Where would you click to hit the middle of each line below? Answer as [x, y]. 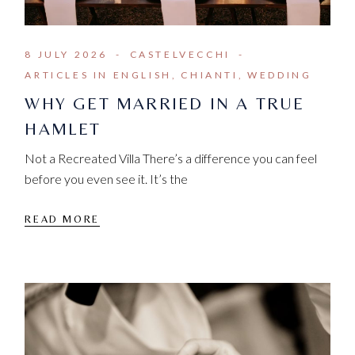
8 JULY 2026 [66, 55]
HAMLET [63, 129]
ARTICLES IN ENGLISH [98, 75]
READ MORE [62, 219]
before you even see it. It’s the [107, 179]
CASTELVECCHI [180, 55]
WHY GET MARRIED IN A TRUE [165, 104]
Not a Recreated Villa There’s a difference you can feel [171, 158]
